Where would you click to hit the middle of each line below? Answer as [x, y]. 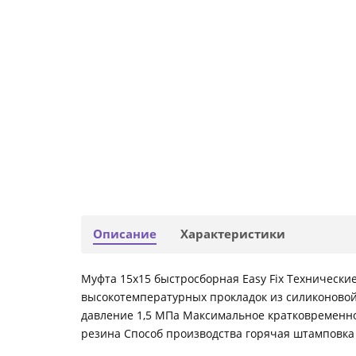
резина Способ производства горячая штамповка [218, 334]
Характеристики [233, 234]
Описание [125, 234]
